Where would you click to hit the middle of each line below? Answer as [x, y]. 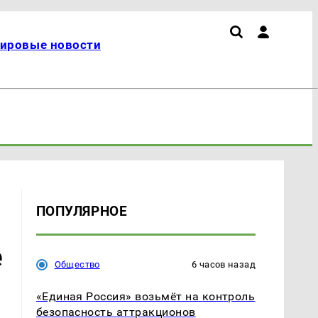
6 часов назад [224, 264]
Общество [77, 264]
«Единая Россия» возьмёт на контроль [146, 296]
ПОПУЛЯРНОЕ [82, 211]
